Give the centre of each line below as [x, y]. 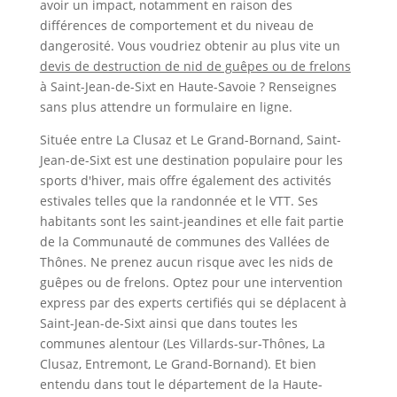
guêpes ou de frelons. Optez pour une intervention [191, 282]
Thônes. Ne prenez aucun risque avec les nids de [186, 261]
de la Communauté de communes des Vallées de [184, 241]
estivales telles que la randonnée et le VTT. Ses [179, 200]
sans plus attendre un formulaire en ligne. [166, 106]
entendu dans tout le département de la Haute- [181, 384]
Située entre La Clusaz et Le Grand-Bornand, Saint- [190, 139]
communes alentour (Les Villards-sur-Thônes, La [182, 343]
